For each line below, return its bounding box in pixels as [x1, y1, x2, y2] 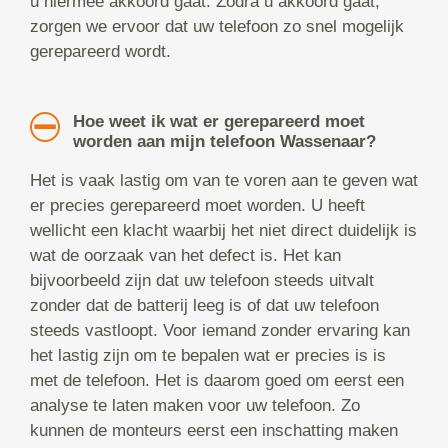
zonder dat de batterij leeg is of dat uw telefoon [30, 296, 379, 316]
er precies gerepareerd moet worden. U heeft [30, 196, 365, 216]
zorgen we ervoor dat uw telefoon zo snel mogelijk [30, 17, 404, 37]
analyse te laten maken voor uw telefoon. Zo [30, 396, 360, 416]
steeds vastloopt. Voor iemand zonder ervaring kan [30, 321, 410, 341]
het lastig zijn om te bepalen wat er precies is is [30, 346, 386, 366]
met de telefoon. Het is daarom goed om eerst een [30, 371, 404, 391]
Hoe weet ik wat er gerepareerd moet [72, 112, 365, 132]
